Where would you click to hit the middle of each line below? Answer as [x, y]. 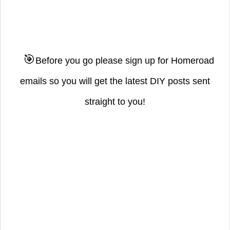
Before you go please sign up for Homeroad [125, 60]
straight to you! [115, 101]
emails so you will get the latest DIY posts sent [115, 81]
